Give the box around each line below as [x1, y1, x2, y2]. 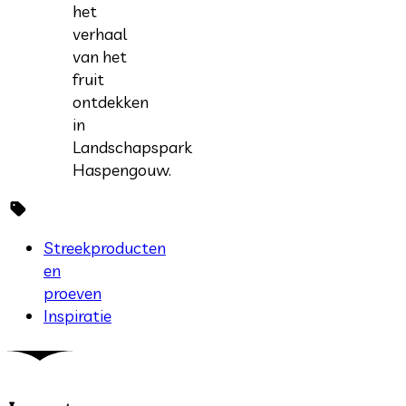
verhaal [72, 24, 127, 45]
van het [72, 46, 127, 68]
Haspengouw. [72, 159, 179, 181]
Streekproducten [43, 237, 166, 259]
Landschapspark [72, 137, 192, 159]
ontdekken [72, 92, 149, 113]
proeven [43, 283, 101, 304]
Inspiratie [43, 305, 111, 327]
